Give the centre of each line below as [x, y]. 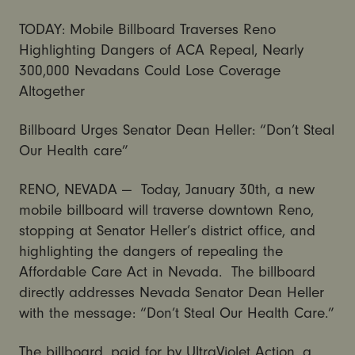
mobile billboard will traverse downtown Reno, [166, 210]
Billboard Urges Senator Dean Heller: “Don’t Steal [176, 130]
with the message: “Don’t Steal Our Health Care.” [176, 313]
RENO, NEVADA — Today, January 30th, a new [166, 189]
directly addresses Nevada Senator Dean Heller [171, 292]
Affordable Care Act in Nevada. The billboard [167, 271]
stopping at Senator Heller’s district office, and [167, 230]
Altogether [52, 91]
